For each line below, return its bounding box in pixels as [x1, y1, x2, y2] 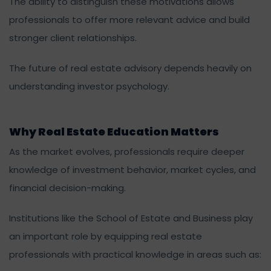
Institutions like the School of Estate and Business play [9, 211, 253, 224]
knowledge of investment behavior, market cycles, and [9, 163, 256, 176]
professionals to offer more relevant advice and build [9, 13, 250, 26]
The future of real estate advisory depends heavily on [9, 61, 252, 74]
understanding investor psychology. [9, 79, 169, 93]
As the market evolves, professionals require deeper [9, 145, 244, 158]
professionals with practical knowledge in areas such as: [9, 247, 261, 261]
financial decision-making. [9, 181, 126, 194]
